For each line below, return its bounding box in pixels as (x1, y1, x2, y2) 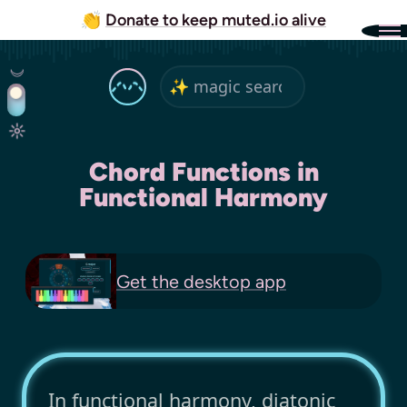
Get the (116, 270, 179, 293)
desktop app (179, 270, 286, 293)
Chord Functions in (88, 156, 319, 187)
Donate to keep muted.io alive (105, 10, 326, 30)
